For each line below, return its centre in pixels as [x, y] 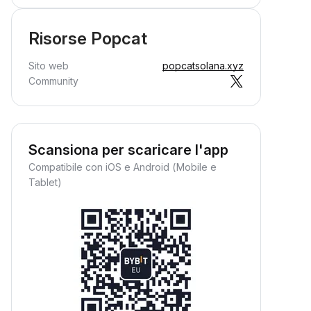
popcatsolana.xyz [203, 66]
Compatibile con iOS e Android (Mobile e [123, 167]
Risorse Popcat [88, 39]
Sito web [49, 66]
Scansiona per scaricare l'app [128, 150]
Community [53, 81]
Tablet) [45, 182]
